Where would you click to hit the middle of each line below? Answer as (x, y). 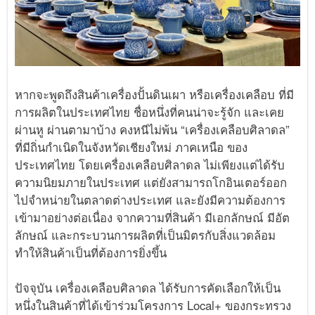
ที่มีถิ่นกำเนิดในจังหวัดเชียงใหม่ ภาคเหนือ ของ (131, 147)
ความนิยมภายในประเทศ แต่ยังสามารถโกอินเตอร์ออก (151, 182)
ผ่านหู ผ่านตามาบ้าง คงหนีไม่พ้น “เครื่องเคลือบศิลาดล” (153, 130)
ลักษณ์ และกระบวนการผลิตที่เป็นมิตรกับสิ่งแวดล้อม (146, 235)
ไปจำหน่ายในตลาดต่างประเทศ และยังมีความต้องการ (150, 200)
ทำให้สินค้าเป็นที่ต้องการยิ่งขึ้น (91, 253)
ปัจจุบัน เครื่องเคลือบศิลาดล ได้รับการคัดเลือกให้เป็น (148, 288)
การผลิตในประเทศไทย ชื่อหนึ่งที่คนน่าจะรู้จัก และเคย (150, 112)
